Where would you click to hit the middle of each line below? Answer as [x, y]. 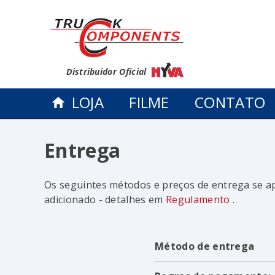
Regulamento [199, 200]
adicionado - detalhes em [105, 200]
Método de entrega [205, 246]
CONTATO [230, 103]
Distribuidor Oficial [108, 72]
